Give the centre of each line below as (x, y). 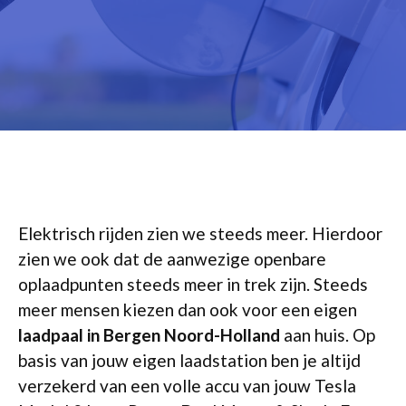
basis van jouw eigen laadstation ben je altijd (189, 360)
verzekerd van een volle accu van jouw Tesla (187, 386)
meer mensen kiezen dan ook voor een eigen (188, 309)
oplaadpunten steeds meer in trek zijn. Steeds (193, 284)
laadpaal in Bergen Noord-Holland (149, 335)
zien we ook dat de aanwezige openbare (172, 259)
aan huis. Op (328, 335)
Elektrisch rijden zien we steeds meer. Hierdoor (200, 233)
